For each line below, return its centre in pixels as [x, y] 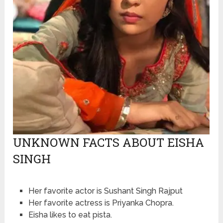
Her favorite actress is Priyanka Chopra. [101, 203]
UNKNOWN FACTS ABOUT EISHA [109, 143]
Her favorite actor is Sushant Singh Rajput [105, 191]
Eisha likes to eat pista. [70, 215]
